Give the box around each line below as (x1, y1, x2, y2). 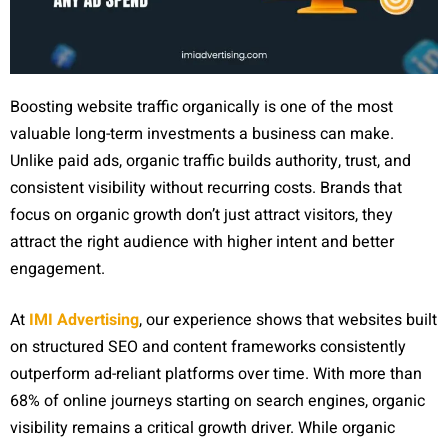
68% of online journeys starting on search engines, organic (10, 388, 425, 413)
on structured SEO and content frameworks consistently (10, 334, 406, 359)
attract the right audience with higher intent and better (10, 229, 394, 254)
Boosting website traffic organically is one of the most (10, 94, 393, 119)
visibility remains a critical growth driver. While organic (10, 415, 395, 440)
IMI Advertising (29, 307, 139, 332)
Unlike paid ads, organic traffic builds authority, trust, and (10, 148, 411, 173)
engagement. (10, 256, 105, 281)
